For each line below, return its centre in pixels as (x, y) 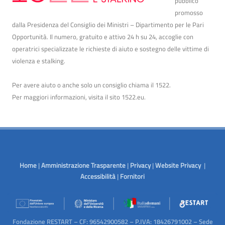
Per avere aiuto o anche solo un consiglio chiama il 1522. (91, 85)
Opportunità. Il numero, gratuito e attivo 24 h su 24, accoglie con (103, 36)
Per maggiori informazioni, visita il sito (67, 97)
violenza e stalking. (39, 61)
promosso (189, 12)
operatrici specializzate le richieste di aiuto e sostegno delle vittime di (110, 48)
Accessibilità (98, 176)
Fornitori (132, 176)
